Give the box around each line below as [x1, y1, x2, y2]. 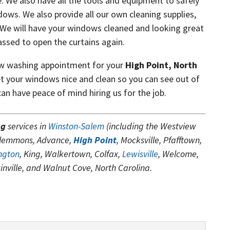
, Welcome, [158, 148, 199, 160]
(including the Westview [104, 120, 197, 132]
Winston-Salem [48, 120, 105, 132]
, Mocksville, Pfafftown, [117, 134, 202, 146]
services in [6, 120, 49, 132]
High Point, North [125, 59, 198, 71]
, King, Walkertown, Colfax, [20, 148, 123, 160]
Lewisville [122, 148, 159, 160]
